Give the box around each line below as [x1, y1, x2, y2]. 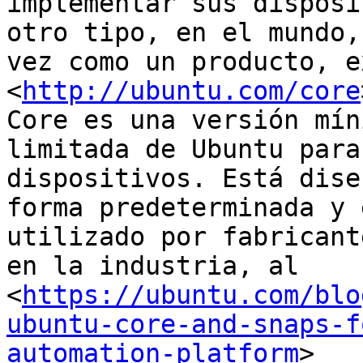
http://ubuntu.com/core [22, 76, 361, 106]
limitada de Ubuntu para [6, 135, 361, 164]
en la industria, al [6, 251, 299, 281]
